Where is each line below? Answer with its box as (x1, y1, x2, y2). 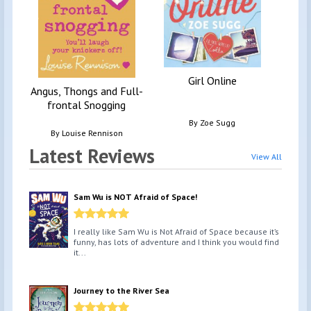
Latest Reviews (29, 143, 155, 169)
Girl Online (187, 73, 237, 87)
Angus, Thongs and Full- (30, 84, 143, 99)
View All (251, 151, 282, 162)
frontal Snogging (47, 98, 126, 112)
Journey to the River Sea (74, 285, 169, 296)
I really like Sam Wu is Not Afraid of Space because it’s (74, 226, 279, 237)
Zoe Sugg (200, 117, 235, 128)
